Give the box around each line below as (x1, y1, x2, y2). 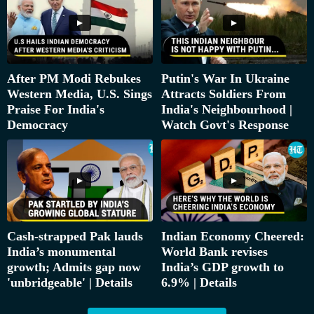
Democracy (7, 118, 68, 132)
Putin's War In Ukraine (161, 71, 289, 86)
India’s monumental (7, 245, 116, 259)
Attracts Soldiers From (161, 87, 286, 102)
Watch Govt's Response (161, 118, 289, 132)
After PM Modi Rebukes (7, 71, 141, 86)
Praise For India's (7, 102, 104, 117)
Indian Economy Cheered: (161, 229, 304, 244)
